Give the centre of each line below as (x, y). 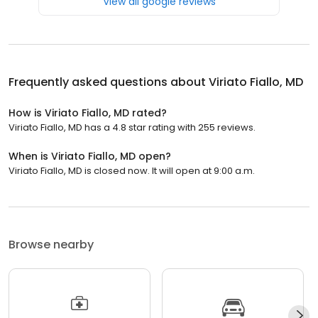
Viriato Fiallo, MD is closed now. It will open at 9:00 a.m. (132, 171)
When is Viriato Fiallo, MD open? (90, 157)
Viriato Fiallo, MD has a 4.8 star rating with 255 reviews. (132, 128)
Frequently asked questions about (109, 82)
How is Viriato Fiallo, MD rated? (88, 113)
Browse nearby (51, 245)
